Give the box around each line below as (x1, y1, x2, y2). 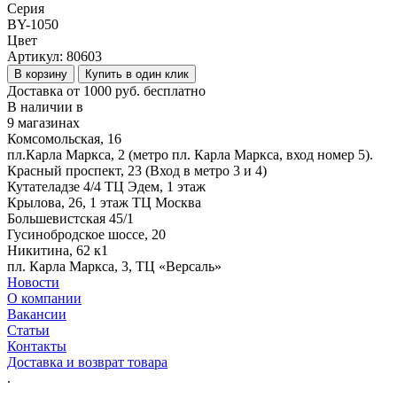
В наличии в (7, 98, 83, 114)
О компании (7, 290, 82, 306)
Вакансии (7, 306, 66, 322)
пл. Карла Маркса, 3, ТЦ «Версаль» (7, 258, 222, 274)
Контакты (7, 338, 66, 354)
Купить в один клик (85, 66, 189, 81)
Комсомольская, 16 (7, 130, 121, 146)
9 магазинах (7, 114, 80, 130)
